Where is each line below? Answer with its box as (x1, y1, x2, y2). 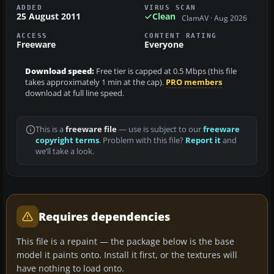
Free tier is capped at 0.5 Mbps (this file (94, 65, 237, 76)
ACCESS (17, 31, 48, 39)
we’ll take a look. (35, 146, 94, 157)
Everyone (144, 38, 183, 50)
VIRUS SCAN (144, 4, 196, 12)
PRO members (166, 76, 222, 87)
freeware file (65, 124, 117, 135)
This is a (35, 124, 65, 135)
